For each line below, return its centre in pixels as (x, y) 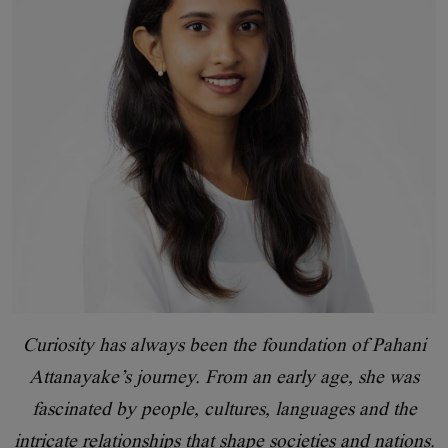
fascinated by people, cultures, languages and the (224, 408)
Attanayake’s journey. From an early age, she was (224, 376)
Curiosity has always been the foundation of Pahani (224, 344)
